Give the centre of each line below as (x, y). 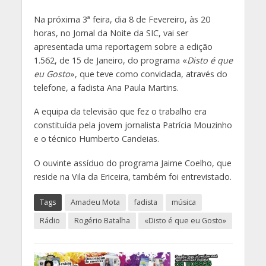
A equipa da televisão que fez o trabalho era (120, 112)
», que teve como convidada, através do (148, 74)
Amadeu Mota (95, 202)
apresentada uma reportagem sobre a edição (123, 46)
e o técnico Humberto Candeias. (96, 139)
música (183, 202)
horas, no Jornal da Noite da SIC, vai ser (111, 33)
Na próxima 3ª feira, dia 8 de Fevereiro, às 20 (122, 19)
